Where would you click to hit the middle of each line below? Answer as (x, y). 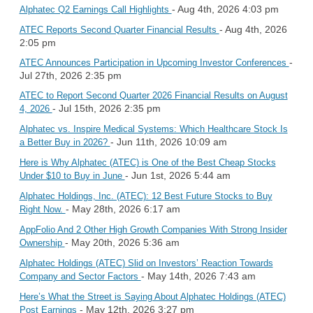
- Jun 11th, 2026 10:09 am (168, 141)
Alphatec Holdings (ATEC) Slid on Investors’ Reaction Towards (146, 263)
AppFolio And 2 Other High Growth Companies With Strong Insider (153, 229)
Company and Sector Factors (80, 276)
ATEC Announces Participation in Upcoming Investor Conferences (154, 62)
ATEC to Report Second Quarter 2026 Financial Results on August (153, 95)
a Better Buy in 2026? (65, 142)
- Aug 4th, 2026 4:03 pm (225, 9)
